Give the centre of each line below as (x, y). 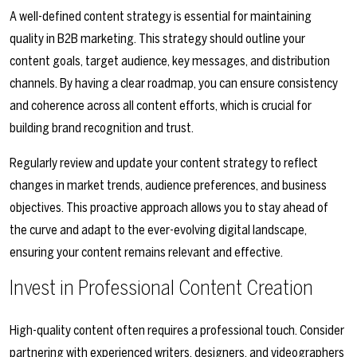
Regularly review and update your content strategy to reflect (164, 163)
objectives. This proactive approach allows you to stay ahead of (169, 208)
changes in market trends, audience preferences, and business (168, 186)
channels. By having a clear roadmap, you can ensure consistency (174, 84)
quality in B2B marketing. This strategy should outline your (157, 39)
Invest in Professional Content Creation (161, 288)
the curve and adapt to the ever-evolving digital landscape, (158, 230)
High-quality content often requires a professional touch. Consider (177, 331)
